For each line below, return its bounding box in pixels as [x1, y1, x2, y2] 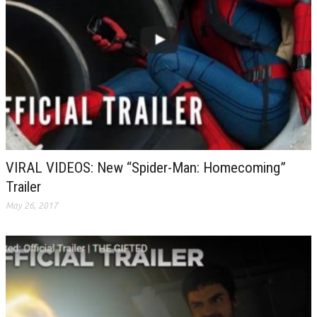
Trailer [6, 178, 41, 195]
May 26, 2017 [6, 200, 58, 210]
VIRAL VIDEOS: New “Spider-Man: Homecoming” [6, 158, 286, 176]
